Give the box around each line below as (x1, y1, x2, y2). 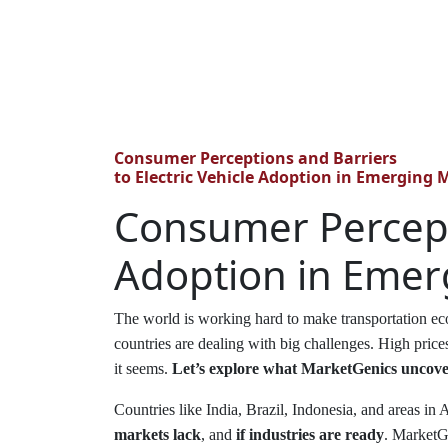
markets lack (114, 426, 201, 443)
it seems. (114, 360, 172, 377)
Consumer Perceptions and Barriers (114, 147, 397, 169)
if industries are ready (236, 426, 384, 443)
